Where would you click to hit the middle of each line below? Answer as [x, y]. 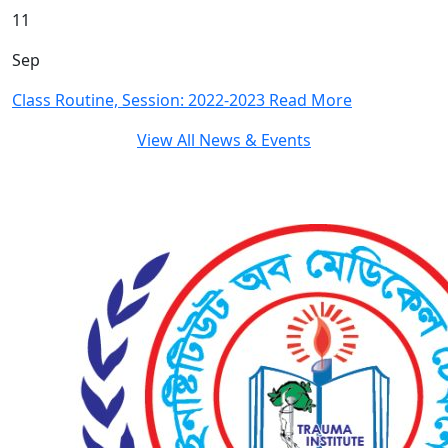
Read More [310, 100]
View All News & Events [224, 140]
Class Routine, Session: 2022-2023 [140, 100]
